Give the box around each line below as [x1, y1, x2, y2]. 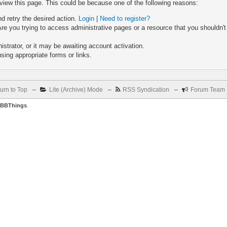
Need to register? [100, 15, 150, 22]
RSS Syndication [122, 86, 169, 93]
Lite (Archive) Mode [49, 86, 103, 93]
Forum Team [190, 86, 225, 93]
